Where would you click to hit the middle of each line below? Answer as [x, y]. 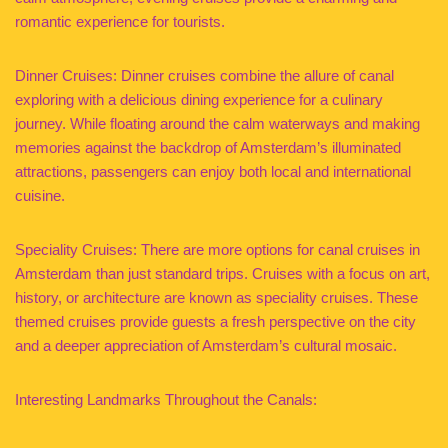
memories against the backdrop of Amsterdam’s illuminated [208, 147]
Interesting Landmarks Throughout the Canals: [166, 399]
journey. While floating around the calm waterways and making [217, 123]
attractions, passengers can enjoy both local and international [213, 171]
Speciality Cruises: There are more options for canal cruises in [217, 249]
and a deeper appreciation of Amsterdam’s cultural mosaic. [206, 345]
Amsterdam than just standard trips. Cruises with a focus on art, [222, 273]
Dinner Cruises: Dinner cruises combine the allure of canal [204, 75]
